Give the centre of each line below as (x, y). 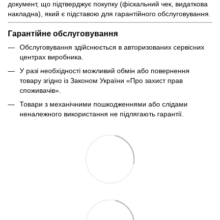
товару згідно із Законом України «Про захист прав (101, 80)
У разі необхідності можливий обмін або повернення (105, 70)
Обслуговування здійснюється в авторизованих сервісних (112, 47)
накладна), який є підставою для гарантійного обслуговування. (109, 14)
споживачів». (40, 90)
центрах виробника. (52, 57)
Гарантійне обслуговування (63, 33)
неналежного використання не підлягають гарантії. (102, 114)
